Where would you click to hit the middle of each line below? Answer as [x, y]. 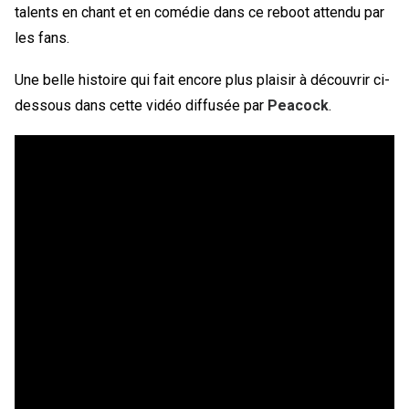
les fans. [42, 38]
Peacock [298, 105]
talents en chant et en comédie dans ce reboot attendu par [199, 12]
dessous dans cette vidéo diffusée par [141, 105]
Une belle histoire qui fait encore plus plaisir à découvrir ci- [202, 80]
